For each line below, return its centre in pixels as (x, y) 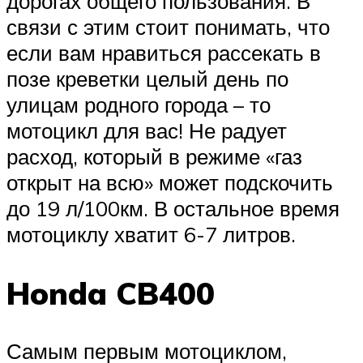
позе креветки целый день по (147, 78)
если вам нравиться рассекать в (164, 52)
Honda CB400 (111, 293)
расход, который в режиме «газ (154, 156)
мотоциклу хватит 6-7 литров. (151, 234)
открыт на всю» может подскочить (170, 182)
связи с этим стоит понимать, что (168, 26)
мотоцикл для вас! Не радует (147, 130)
